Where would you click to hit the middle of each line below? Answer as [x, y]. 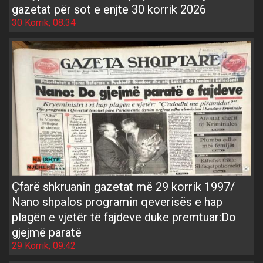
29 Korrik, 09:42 [44, 245]
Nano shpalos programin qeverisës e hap [117, 202]
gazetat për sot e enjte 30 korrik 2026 [109, 9]
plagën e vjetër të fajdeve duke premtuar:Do [124, 217]
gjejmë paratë [47, 232]
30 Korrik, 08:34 [44, 22]
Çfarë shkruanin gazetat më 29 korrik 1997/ [123, 186]
